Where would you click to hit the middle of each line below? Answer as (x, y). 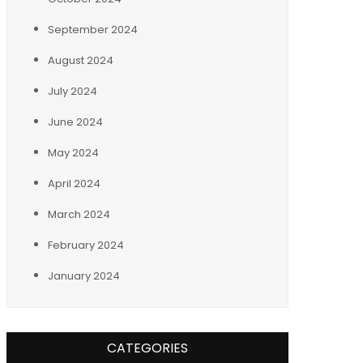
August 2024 (81, 60)
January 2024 (84, 275)
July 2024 (73, 91)
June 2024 (75, 122)
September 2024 (93, 29)
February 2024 (86, 245)
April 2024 (74, 183)
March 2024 (79, 214)
